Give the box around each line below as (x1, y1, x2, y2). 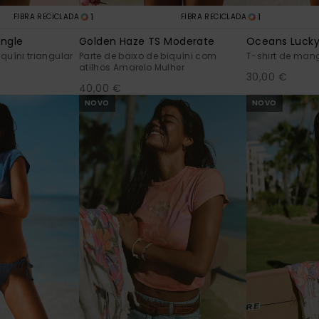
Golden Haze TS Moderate (79, 34, 215, 49)
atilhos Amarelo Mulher (79, 61, 184, 74)
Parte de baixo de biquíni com (79, 50, 217, 63)
